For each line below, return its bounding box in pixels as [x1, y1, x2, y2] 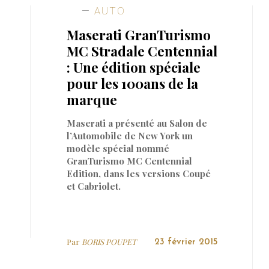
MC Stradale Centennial [67, 41, 218, 60]
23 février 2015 [154, 237, 218, 247]
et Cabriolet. [67, 180, 121, 192]
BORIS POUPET [82, 236, 137, 247]
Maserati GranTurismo [67, 25, 211, 44]
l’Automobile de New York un [67, 129, 193, 142]
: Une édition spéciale [67, 58, 201, 76]
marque [67, 90, 118, 109]
